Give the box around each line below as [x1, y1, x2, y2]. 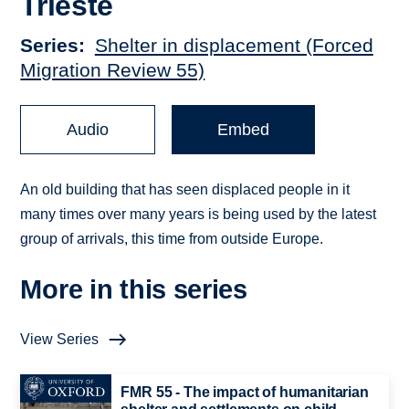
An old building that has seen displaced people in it [20, 182, 351, 198]
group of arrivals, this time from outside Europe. [20, 231, 324, 247]
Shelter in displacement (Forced [94, 35, 373, 57]
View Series [20, 331, 100, 348]
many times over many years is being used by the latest [20, 206, 377, 223]
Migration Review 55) [20, 59, 205, 81]
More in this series [20, 275, 247, 305]
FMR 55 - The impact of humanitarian [121, 384, 369, 401]
